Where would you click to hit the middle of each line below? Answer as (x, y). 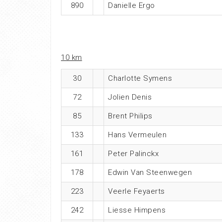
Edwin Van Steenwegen (150, 172)
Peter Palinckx (133, 153)
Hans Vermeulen (137, 135)
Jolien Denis (130, 97)
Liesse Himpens (137, 210)
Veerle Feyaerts (137, 191)
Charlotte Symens (140, 78)
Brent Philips (130, 116)
